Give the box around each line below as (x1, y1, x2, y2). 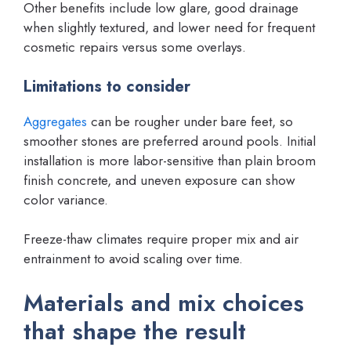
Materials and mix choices (24, 285, 304, 320)
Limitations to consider (24, 74, 190, 98)
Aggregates (24, 111, 87, 131)
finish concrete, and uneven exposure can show (24, 170, 295, 190)
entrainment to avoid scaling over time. (24, 249, 243, 268)
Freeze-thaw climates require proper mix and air (24, 230, 299, 248)
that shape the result (24, 313, 246, 348)
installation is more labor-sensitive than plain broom (24, 150, 316, 170)
